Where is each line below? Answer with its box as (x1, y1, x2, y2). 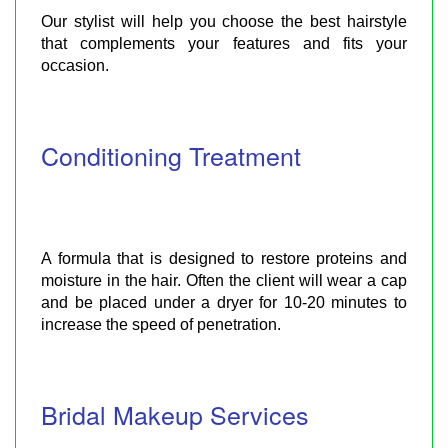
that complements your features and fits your (41, 34, 407, 52)
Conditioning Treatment (41, 136, 301, 173)
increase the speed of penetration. (41, 315, 281, 333)
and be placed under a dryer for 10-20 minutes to (41, 293, 407, 311)
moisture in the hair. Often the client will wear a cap (41, 271, 407, 289)
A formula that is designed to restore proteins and (41, 249, 407, 267)
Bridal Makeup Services (41, 395, 309, 432)
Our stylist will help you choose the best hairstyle (41, 12, 407, 30)
